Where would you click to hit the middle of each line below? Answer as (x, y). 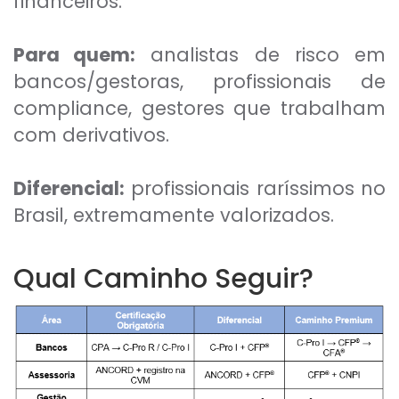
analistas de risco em (261, 55)
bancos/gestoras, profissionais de (199, 82)
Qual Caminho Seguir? (163, 279)
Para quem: (75, 55)
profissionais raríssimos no (255, 189)
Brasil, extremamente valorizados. (174, 216)
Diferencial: (69, 189)
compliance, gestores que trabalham (199, 109)
